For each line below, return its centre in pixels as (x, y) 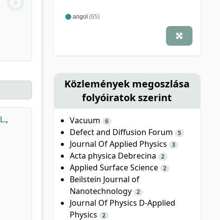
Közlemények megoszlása (127, 83)
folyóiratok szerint (127, 97)
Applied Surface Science (115, 167)
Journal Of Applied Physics (119, 144)
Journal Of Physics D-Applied (122, 203)
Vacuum (86, 120)
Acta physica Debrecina (114, 155)
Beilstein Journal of (104, 179)
